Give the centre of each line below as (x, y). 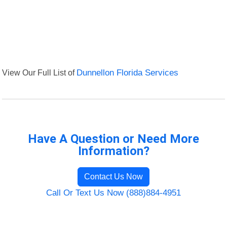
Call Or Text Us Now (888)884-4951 (113, 193)
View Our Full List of (40, 73)
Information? (113, 151)
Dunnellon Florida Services (128, 73)
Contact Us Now (113, 177)
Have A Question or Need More (113, 139)
